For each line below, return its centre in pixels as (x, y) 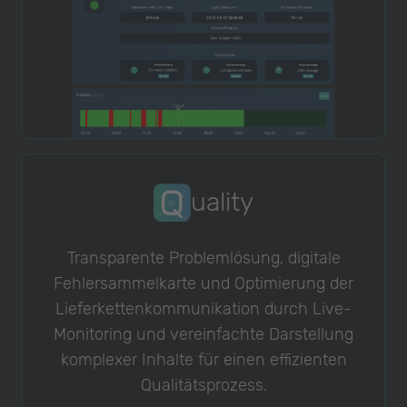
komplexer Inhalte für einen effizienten (203, 360)
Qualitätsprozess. (203, 386)
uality (223, 202)
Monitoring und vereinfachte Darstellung (203, 335)
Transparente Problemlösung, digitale (203, 258)
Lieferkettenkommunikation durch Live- (203, 309)
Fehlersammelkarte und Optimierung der (203, 284)
